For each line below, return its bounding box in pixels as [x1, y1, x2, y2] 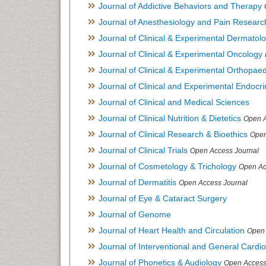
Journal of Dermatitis [99, 178, 176, 188]
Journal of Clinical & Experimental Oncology [99, 49, 262, 59]
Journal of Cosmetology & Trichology [99, 161, 236, 172]
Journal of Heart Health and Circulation [99, 226, 245, 236]
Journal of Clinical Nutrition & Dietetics [99, 113, 241, 123]
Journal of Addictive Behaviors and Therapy [99, 1, 262, 11]
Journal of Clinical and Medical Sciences [99, 97, 249, 107]
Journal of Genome [99, 210, 171, 220]
